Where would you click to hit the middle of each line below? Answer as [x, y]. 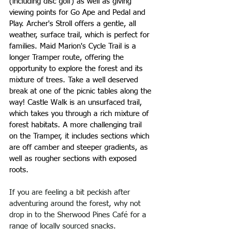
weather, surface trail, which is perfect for [81, 35]
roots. [19, 170]
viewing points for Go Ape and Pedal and [78, 12]
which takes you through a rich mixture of [80, 113]
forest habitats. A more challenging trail [77, 125]
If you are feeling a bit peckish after [71, 192]
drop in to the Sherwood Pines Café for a [79, 215]
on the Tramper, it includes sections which [81, 136]
